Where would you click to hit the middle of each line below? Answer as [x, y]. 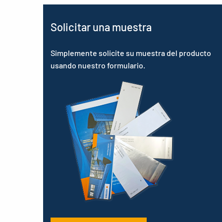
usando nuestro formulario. [98, 65]
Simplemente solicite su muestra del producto [131, 53]
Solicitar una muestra [101, 27]
